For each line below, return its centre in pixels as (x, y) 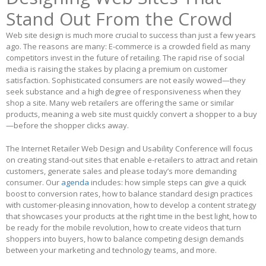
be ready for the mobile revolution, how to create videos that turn (123, 228)
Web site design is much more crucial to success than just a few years (131, 35)
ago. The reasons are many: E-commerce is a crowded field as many (128, 47)
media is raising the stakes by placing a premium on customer (117, 69)
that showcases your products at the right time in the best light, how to (132, 216)
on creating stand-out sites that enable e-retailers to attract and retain (132, 160)
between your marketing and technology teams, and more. (111, 250)
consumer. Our (34, 183)
